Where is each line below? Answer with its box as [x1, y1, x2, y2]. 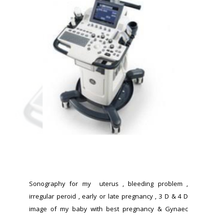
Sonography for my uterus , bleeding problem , [29, 179, 188, 190]
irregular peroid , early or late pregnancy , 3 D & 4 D [29, 192, 188, 203]
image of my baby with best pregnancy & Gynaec [29, 204, 188, 216]
